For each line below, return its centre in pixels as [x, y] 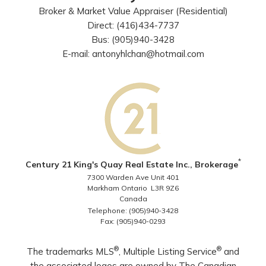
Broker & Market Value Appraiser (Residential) [133, 11]
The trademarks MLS [70, 251]
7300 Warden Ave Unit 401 [133, 177]
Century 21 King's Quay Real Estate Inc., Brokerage [132, 164]
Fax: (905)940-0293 [133, 221]
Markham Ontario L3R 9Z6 [133, 188]
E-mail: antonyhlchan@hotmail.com [133, 54]
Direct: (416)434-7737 [133, 25]
